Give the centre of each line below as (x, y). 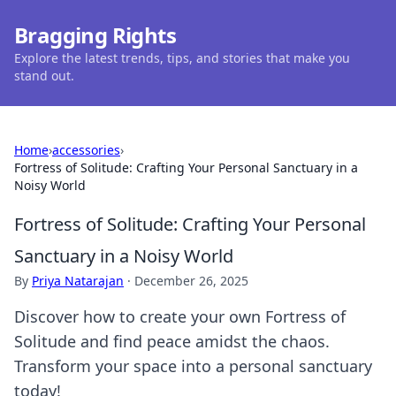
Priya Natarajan (78, 281)
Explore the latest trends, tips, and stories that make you (182, 58)
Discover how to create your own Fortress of (180, 316)
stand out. (44, 76)
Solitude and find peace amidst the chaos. (172, 341)
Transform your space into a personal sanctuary (193, 366)
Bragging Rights (95, 35)
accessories (86, 150)
